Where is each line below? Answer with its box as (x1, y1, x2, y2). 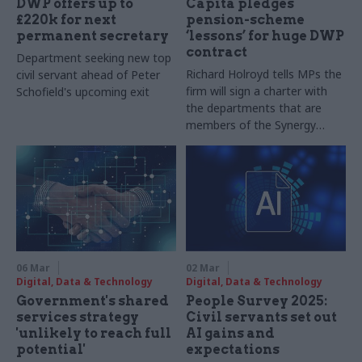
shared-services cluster (186, 134, 307, 150)
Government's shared (16, 293, 169, 309)
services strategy (16, 309, 139, 326)
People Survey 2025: (186, 293, 328, 309)
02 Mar (186, 261, 221, 276)
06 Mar (16, 261, 50, 276)
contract (186, 44, 248, 61)
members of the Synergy (186, 117, 317, 133)
